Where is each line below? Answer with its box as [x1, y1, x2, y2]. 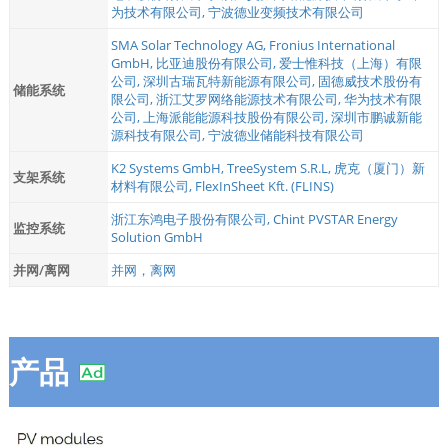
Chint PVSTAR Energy [272, 210, 398, 229]
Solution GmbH [110, 228, 203, 247]
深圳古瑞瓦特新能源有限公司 [142, 72, 312, 91]
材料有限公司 [110, 177, 189, 196]
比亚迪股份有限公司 [155, 54, 273, 73]
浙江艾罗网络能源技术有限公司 [155, 90, 338, 109]
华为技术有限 [343, 90, 422, 109]
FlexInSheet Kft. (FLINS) [194, 177, 334, 196]
